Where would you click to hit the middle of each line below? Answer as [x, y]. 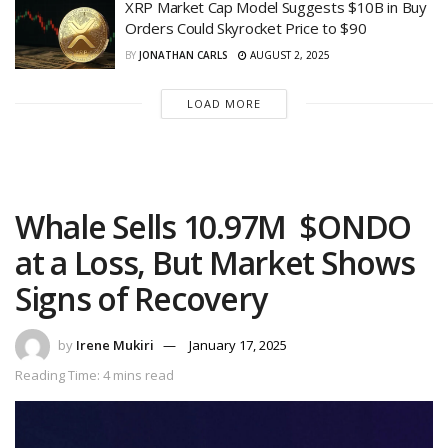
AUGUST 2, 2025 [288, 55]
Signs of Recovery [141, 298]
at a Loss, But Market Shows [215, 262]
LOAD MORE [223, 103]
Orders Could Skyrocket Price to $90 [246, 28]
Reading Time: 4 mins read [94, 375]
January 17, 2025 [238, 345]
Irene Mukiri [115, 345]
